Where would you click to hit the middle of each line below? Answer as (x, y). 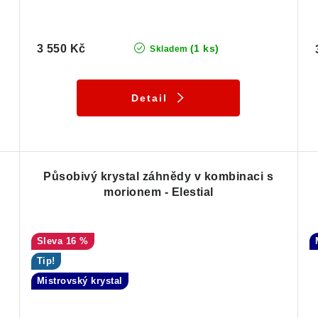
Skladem (168, 49)
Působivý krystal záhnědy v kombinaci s (159, 177)
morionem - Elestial (159, 192)
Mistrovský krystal (79, 281)
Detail (149, 98)
